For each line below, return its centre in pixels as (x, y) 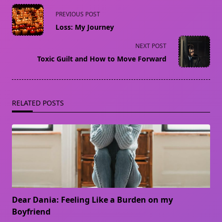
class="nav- (32, 22)
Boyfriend (31, 212)
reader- (25, 57)
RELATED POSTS (38, 103)
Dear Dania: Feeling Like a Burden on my (92, 200)
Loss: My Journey (85, 27)
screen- (25, 45)
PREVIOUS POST (78, 14)
